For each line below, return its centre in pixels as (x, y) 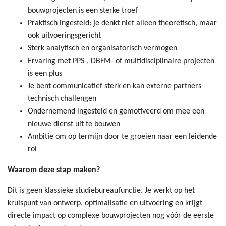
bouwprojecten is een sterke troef (83, 10)
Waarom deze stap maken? (54, 170)
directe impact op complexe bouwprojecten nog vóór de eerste (111, 216)
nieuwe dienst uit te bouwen (74, 124)
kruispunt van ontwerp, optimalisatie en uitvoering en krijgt (105, 203)
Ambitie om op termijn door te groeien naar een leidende (122, 136)
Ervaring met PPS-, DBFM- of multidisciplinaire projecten (121, 61)
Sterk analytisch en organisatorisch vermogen (102, 48)
